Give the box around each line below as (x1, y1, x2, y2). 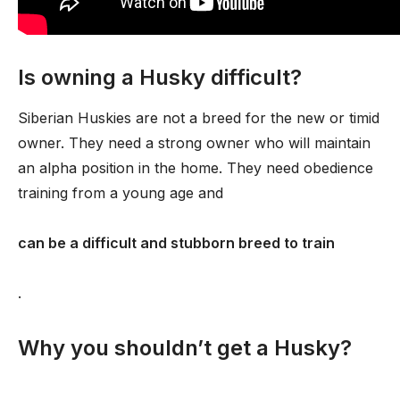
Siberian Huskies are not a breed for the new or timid (18, 109, 379, 127)
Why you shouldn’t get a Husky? (18, 335, 352, 361)
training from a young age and (18, 184, 223, 202)
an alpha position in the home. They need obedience (18, 159, 373, 177)
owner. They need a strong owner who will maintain (18, 134, 371, 152)
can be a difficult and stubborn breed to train (18, 234, 335, 252)
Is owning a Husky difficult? (18, 64, 302, 90)
